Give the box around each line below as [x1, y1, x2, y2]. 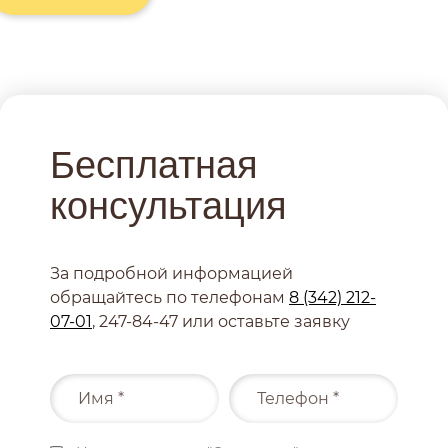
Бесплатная [50, 144, 258, 187]
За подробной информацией [50, 264, 293, 284]
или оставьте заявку [178, 312, 350, 332]
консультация [50, 185, 287, 228]
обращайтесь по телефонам [50, 288, 289, 308]
